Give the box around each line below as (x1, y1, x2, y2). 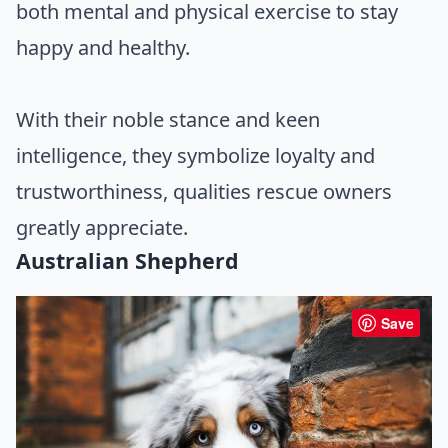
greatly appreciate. (16, 214, 188, 242)
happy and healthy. (16, 34, 190, 62)
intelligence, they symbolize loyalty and (16, 142, 375, 170)
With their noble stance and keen (16, 106, 320, 134)
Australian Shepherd (16, 246, 239, 276)
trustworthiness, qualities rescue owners (16, 178, 392, 206)
